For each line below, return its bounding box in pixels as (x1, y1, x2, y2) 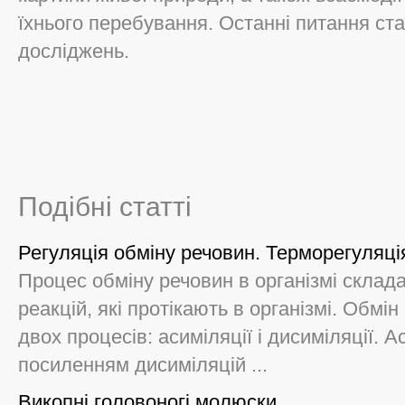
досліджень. (18, 40, 129, 62)
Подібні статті (18, 192, 192, 221)
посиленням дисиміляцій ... (18, 353, 268, 376)
